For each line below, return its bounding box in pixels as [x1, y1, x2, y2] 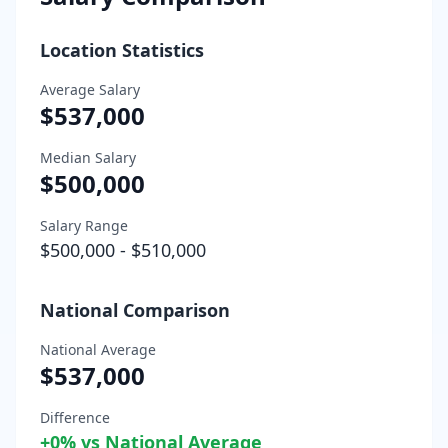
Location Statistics [40, 37, 204, 62]
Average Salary [40, 79, 140, 99]
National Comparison [40, 297, 230, 322]
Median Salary [40, 147, 136, 167]
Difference [40, 407, 110, 427]
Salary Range [40, 215, 128, 235]
